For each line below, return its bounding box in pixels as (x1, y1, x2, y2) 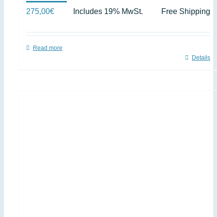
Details (192, 54, 210, 61)
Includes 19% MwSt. (73, 7, 143, 15)
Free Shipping (161, 7, 210, 15)
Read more (33, 45, 62, 51)
